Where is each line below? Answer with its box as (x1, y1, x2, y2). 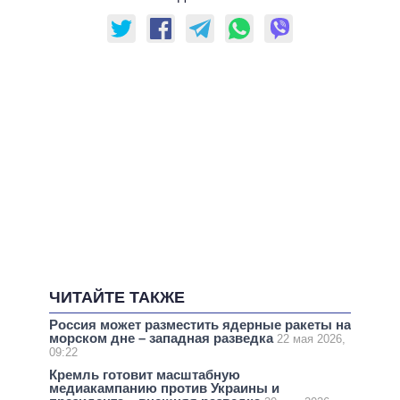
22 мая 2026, (277, 332, 346, 346)
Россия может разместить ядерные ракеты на (49, 317, 351, 333)
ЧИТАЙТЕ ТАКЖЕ (49, 288, 185, 307)
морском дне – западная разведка (49, 330, 277, 346)
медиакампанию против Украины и (49, 380, 279, 396)
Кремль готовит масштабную (49, 367, 240, 383)
